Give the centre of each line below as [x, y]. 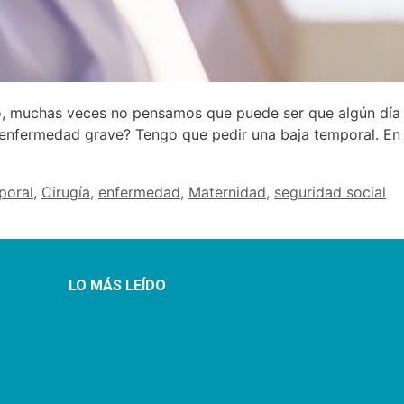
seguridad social [330, 193]
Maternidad [227, 193]
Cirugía [66, 193]
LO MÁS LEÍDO [117, 286]
